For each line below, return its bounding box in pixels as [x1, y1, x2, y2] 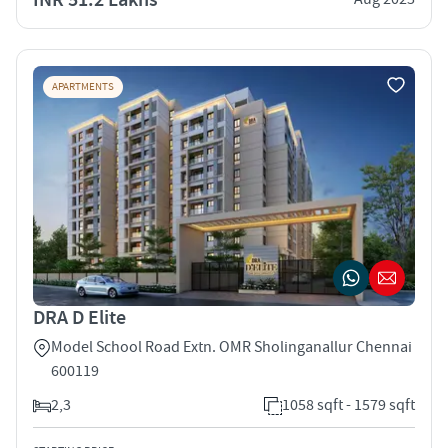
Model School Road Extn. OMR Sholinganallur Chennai [51, 336, 412, 357]
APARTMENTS [52, 79, 114, 94]
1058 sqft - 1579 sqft [282, 394, 415, 415]
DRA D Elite [33, 304, 126, 331]
